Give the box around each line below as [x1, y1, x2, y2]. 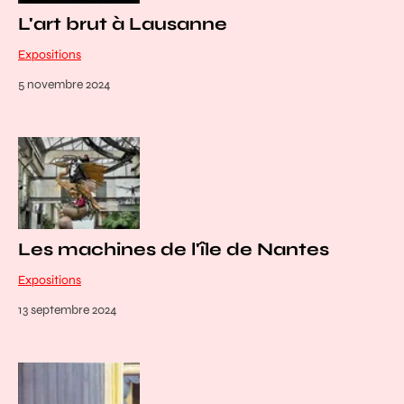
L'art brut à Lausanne [18, 13, 227, 36]
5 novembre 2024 [18, 77, 111, 93]
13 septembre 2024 [18, 301, 117, 317]
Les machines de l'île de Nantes [18, 237, 329, 261]
